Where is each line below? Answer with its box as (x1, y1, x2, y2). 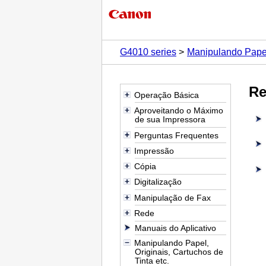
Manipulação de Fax (134, 192, 211, 202)
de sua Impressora (135, 115, 206, 125)
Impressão (134, 145, 174, 156)
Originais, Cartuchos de (135, 246, 224, 256)
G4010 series (120, 47, 176, 57)
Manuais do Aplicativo (135, 223, 217, 233)
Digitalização (134, 177, 182, 187)
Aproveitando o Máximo (134, 106, 223, 116)
